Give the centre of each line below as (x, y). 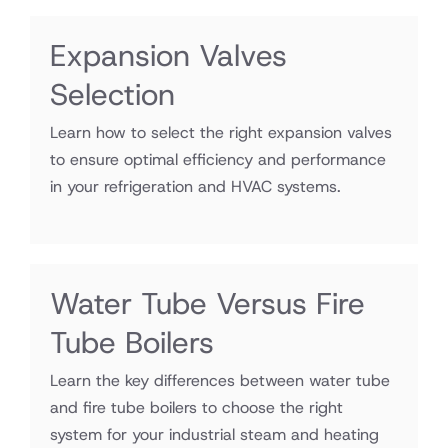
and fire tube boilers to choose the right (196, 407)
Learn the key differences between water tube (220, 380)
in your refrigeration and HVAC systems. (195, 186)
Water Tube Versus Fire (207, 303)
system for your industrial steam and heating (214, 434)
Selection (112, 94)
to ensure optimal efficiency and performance (218, 159)
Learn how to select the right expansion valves (221, 132)
